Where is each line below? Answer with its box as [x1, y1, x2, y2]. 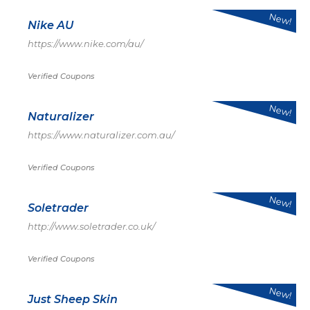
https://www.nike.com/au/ [28, 38, 143, 49]
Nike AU [28, 19, 73, 32]
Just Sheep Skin [28, 293, 118, 306]
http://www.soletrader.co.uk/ [28, 221, 155, 232]
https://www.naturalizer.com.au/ [28, 129, 174, 140]
